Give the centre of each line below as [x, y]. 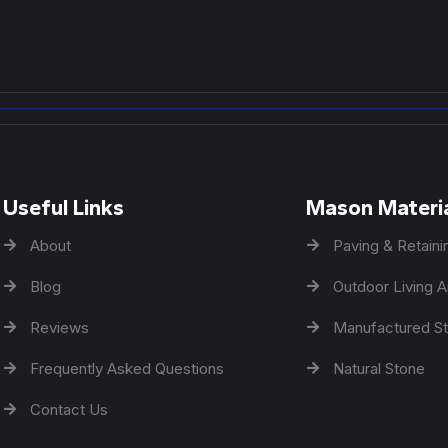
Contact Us [69, 409]
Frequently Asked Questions [127, 368]
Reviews [60, 327]
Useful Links [64, 207]
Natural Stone [378, 368]
